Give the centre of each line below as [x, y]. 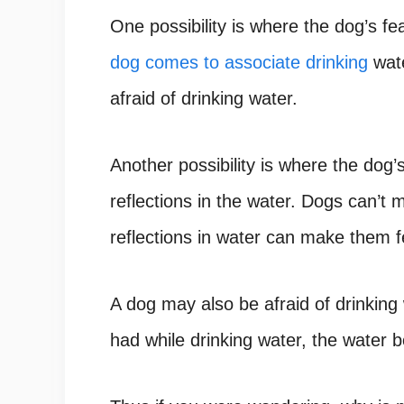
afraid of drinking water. [204, 99]
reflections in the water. [203, 202]
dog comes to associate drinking [239, 63]
